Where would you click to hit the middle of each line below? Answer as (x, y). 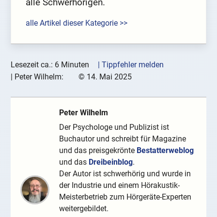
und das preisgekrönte (98, 150)
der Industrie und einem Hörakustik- (120, 185)
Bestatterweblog (165, 150)
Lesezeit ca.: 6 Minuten (50, 64)
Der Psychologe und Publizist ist (114, 127)
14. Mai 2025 (109, 77)
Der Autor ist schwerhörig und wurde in (125, 173)
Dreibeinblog (111, 162)
